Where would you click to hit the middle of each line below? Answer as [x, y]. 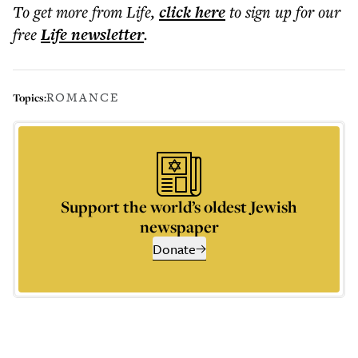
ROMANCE [83, 97]
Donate [174, 249]
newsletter [105, 34]
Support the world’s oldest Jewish [179, 207]
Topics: [30, 97]
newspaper [179, 227]
